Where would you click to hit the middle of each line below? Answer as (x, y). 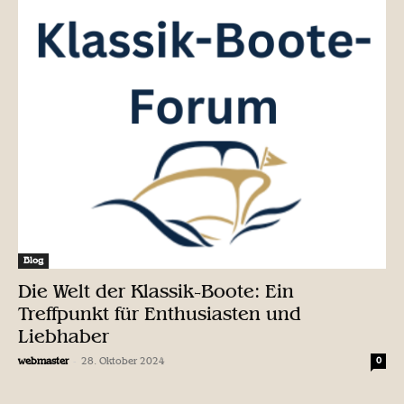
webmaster (43, 361)
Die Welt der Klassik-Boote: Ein (156, 291)
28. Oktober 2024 (123, 361)
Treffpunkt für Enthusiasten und (160, 313)
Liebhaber (64, 336)
